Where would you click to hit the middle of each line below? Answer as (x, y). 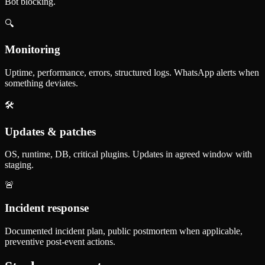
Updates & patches (50, 131)
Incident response (47, 208)
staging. (19, 165)
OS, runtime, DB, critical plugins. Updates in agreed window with (128, 154)
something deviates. (41, 83)
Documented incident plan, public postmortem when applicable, (124, 231)
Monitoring (33, 50)
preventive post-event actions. (60, 241)
